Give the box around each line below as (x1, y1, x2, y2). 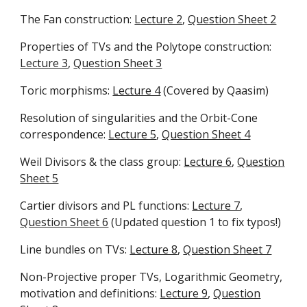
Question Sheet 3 (73, 56, 162, 71)
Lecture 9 (160, 286, 208, 301)
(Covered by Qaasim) (160, 83, 269, 98)
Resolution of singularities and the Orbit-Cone (20, 110, 258, 125)
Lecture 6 (184, 154, 232, 169)
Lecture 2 (134, 12, 183, 27)
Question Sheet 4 (162, 127, 251, 142)
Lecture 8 (130, 242, 178, 257)
